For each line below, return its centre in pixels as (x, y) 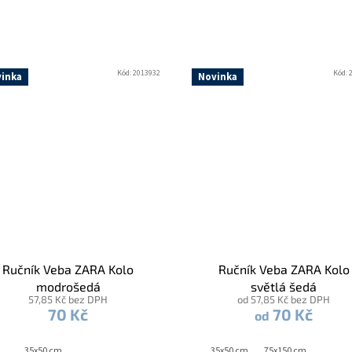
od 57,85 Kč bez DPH (284, 299)
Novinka (218, 77)
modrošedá (68, 286)
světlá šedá (284, 286)
